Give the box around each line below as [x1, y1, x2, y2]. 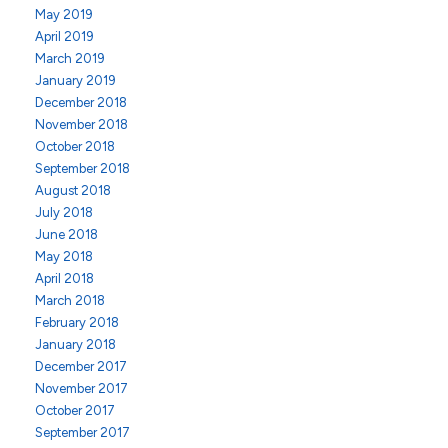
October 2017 [35, 403, 115, 418]
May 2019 [35, 7, 93, 22]
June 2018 [35, 227, 98, 242]
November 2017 [35, 381, 128, 396]
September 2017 [35, 425, 130, 440]
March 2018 [35, 293, 105, 308]
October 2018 [35, 139, 115, 154]
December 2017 [35, 359, 127, 374]
